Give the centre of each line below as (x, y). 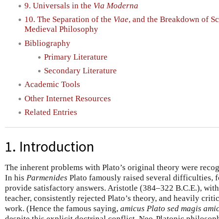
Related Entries (51, 112)
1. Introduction (50, 146)
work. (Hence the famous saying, (63, 208)
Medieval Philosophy (61, 29)
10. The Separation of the (69, 20)
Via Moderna (116, 6)
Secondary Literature (80, 71)
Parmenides (47, 177)
